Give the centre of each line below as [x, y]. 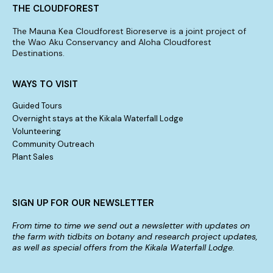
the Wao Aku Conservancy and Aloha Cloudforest [112, 42]
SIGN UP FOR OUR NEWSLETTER [83, 203]
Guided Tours [37, 105]
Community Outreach [53, 144]
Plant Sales [33, 157]
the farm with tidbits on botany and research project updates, [135, 236]
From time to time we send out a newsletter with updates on [131, 225]
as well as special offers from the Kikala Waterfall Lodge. [123, 247]
